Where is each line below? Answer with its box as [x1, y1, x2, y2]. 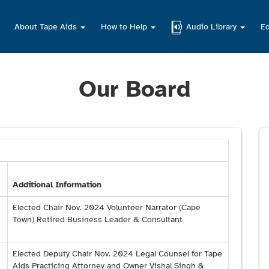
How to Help [101, 22, 150, 32]
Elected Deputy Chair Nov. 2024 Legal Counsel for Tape [13, 249, 222, 259]
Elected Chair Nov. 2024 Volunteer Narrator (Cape [13, 202, 201, 213]
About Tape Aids [14, 22, 79, 32]
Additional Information [13, 180, 101, 190]
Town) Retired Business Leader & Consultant [13, 214, 183, 225]
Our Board [79, 74, 190, 104]
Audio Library [186, 22, 239, 32]
